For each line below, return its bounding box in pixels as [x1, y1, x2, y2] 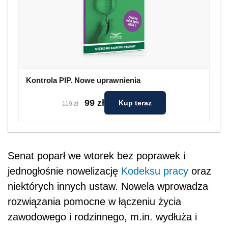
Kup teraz [119, 99, 152, 107]
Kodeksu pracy [121, 165, 188, 177]
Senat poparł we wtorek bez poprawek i [8, 150, 185, 161]
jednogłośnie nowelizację [8, 165, 121, 177]
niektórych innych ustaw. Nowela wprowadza [8, 181, 208, 192]
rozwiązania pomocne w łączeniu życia [8, 196, 181, 207]
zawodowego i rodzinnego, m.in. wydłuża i [8, 211, 197, 222]
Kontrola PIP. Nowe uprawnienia [26, 76, 140, 84]
